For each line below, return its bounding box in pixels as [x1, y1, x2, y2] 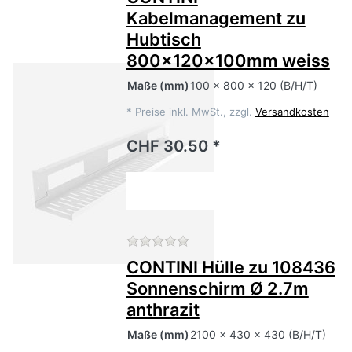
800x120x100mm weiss [126, 50, 330, 71]
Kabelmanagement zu [126, 8, 306, 29]
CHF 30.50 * [126, 137, 221, 156]
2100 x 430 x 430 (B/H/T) [189, 328, 326, 342]
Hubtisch [126, 29, 201, 50]
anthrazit [126, 299, 200, 321]
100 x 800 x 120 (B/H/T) [189, 79, 317, 93]
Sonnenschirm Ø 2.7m [126, 278, 309, 299]
